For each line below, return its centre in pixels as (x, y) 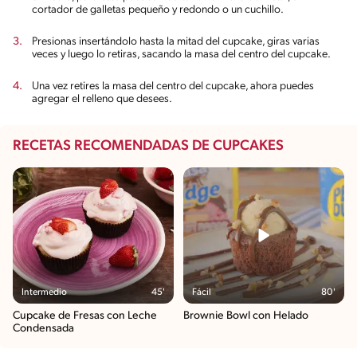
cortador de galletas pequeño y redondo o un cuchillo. (158, 10)
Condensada (43, 328)
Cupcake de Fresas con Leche (85, 316)
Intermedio (45, 293)
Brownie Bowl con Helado (246, 316)
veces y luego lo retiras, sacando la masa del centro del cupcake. (181, 54)
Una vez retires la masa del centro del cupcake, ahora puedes (173, 86)
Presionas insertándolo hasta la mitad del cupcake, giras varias (176, 41)
